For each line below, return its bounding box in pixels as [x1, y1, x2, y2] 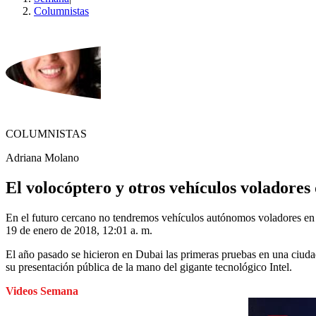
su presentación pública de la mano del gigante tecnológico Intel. [6, 261, 292, 273]
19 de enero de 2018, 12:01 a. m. [6, 224, 152, 236]
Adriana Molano [6, 152, 79, 164]
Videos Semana [6, 285, 78, 297]
